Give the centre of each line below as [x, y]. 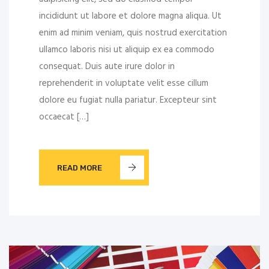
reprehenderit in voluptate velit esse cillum [124, 84]
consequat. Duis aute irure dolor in [107, 67]
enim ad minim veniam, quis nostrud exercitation [133, 33]
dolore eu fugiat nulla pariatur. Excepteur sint [128, 101]
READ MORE [80, 168]
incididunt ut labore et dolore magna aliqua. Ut [130, 17]
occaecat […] [64, 117]
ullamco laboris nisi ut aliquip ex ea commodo [127, 50]
